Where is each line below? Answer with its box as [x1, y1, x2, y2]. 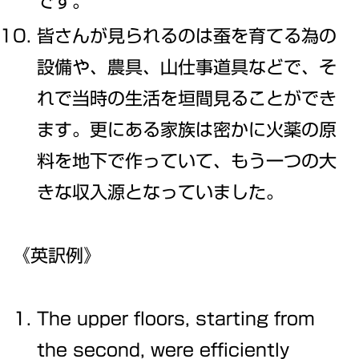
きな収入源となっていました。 [37, 184, 284, 202]
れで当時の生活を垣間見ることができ [37, 90, 337, 108]
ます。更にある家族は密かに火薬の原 [37, 121, 337, 139]
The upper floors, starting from [37, 309, 316, 328]
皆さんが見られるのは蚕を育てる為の [37, 27, 337, 46]
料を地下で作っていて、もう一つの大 [37, 152, 337, 171]
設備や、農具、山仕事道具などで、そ [37, 58, 337, 77]
